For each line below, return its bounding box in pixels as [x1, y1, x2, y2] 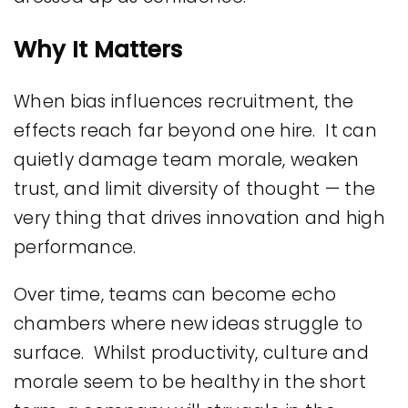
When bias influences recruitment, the [14, 88, 354, 114]
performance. [14, 234, 137, 260]
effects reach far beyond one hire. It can [14, 117, 377, 143]
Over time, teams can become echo [14, 281, 337, 307]
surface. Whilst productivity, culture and [14, 340, 369, 365]
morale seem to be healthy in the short [14, 369, 366, 394]
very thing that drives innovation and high [14, 205, 385, 230]
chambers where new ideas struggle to [14, 311, 363, 336]
